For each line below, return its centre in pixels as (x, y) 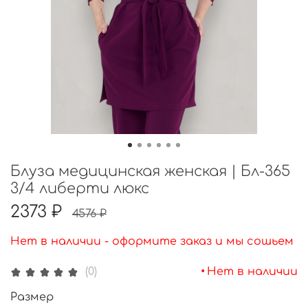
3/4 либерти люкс (80, 188)
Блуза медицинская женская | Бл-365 (150, 171)
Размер (32, 297)
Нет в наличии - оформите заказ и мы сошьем (152, 241)
